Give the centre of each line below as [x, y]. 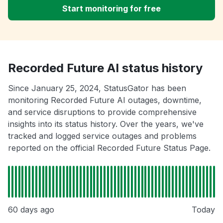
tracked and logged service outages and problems [102, 136]
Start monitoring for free [111, 9]
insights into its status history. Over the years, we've [106, 124]
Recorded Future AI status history [105, 68]
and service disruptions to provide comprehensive [102, 112]
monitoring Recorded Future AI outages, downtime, [105, 100]
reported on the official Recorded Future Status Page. [109, 148]
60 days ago [31, 210]
